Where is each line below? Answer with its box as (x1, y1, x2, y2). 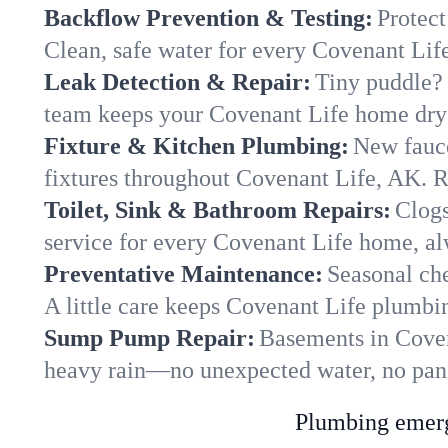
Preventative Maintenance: (44, 261, 323, 288)
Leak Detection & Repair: (44, 69, 311, 96)
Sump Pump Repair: (44, 325, 255, 352)
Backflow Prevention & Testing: (44, 5, 373, 32)
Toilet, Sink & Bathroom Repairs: (44, 197, 391, 224)
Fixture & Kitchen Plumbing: (44, 133, 349, 160)
